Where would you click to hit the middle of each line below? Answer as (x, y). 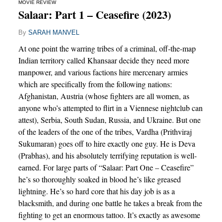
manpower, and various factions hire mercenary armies (103, 72)
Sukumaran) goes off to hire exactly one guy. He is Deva (107, 143)
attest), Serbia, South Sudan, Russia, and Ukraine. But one (109, 119)
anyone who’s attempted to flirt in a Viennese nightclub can (110, 108)
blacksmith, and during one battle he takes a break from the (110, 203)
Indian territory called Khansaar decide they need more (104, 60)
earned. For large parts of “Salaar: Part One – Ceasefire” (106, 167)
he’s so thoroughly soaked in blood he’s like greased (99, 179)
